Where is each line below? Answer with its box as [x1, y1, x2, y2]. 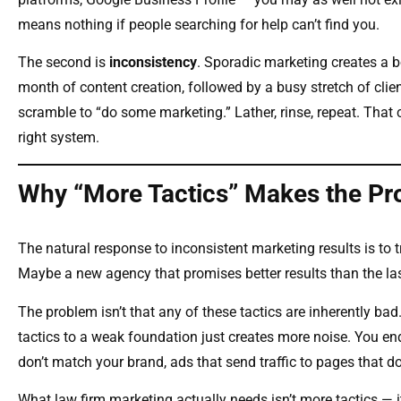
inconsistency [109, 54, 197, 72]
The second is [18, 54, 109, 72]
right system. [18, 129, 99, 147]
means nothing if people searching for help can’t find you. [18, 15, 380, 33]
